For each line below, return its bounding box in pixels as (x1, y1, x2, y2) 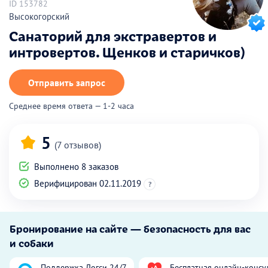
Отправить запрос (28, 76, 105, 89)
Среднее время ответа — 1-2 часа (9, 100, 134, 111)
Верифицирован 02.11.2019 (32, 177, 144, 189)
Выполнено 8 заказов (32, 160, 118, 172)
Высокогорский (9, 10, 69, 22)
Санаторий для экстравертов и (9, 25, 217, 45)
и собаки (10, 235, 54, 250)
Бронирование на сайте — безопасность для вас (10, 221, 251, 236)
